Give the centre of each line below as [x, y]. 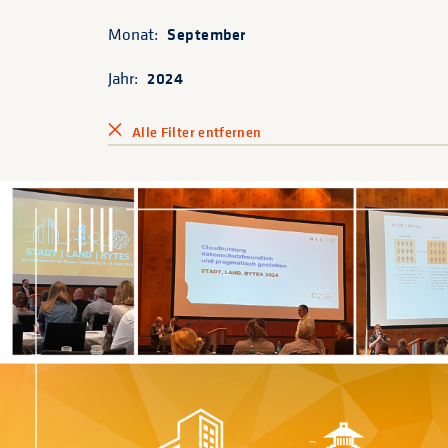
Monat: [135, 34]
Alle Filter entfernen [197, 132]
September [206, 34]
